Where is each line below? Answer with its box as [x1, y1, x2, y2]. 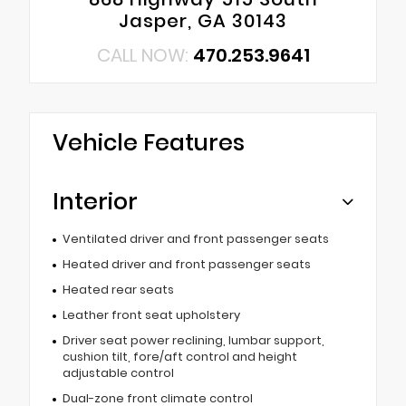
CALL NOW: [96, 43, 193, 69]
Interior [53, 186, 138, 218]
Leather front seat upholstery [62, 307, 240, 324]
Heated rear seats [62, 282, 174, 298]
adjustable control [62, 365, 174, 382]
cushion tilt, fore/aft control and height [62, 349, 297, 365]
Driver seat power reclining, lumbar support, [62, 333, 324, 349]
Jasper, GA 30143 [119, 8, 287, 34]
